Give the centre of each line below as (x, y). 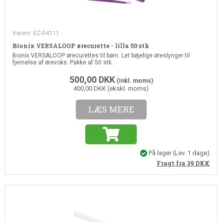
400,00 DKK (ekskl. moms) (111, 88)
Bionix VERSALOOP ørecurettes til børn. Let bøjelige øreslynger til (101, 55)
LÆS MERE (111, 109)
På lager (160, 153)
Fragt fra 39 (176, 163)
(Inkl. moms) (134, 81)
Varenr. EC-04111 (36, 33)
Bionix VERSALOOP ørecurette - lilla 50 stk (81, 45)
